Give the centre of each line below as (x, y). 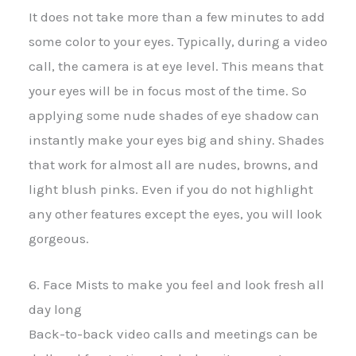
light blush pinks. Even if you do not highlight (171, 189)
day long (55, 309)
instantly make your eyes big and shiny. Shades (176, 139)
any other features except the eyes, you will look (176, 213)
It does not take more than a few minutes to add (177, 16)
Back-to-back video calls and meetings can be (173, 333)
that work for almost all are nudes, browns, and (174, 164)
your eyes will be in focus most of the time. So (168, 90)
